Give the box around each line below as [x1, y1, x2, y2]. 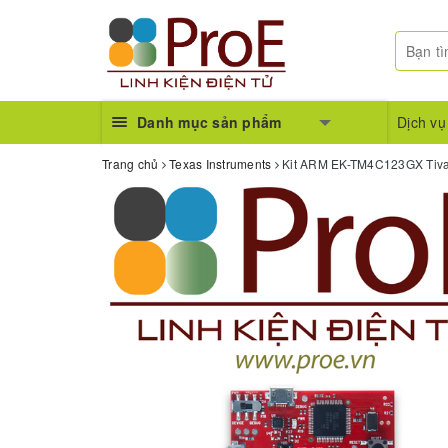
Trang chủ [102, 155, 159, 173]
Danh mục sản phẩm [137, 112, 282, 133]
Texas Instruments [169, 155, 272, 173]
